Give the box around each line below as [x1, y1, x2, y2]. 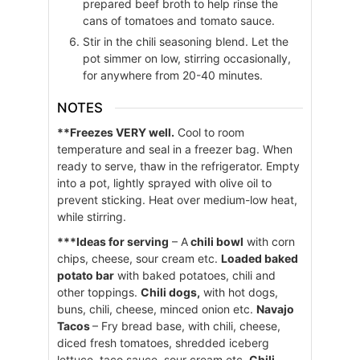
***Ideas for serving [56, 234, 169, 248]
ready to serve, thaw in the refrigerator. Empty [56, 158, 300, 173]
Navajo [256, 301, 294, 316]
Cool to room [174, 125, 244, 139]
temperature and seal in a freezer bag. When [56, 141, 292, 156]
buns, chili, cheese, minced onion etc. [56, 301, 256, 316]
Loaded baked [220, 251, 298, 265]
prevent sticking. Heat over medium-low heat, [56, 192, 297, 207]
